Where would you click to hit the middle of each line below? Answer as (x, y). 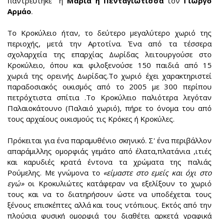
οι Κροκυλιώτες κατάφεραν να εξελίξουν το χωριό (120, 184)
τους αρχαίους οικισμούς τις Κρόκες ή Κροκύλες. (91, 119)
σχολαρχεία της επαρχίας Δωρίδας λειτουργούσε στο (109, 55)
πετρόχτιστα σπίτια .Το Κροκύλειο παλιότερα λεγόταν (109, 98)
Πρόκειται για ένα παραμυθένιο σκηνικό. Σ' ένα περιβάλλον (109, 141)
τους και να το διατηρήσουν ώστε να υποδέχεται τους (109, 194)
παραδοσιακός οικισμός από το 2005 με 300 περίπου (109, 87)
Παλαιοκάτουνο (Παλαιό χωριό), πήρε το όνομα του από (109, 108)
